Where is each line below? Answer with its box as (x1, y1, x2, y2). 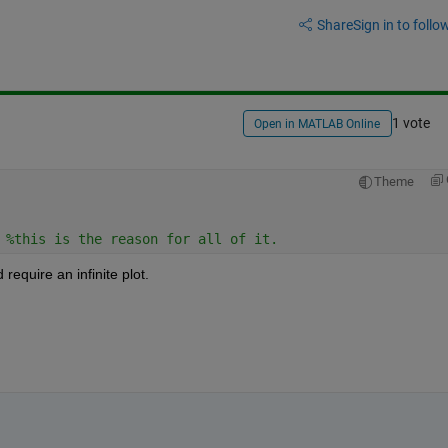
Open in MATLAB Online (254, 117, 381, 132)
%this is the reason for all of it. (5, 230, 286, 247)
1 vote (391, 115, 430, 132)
